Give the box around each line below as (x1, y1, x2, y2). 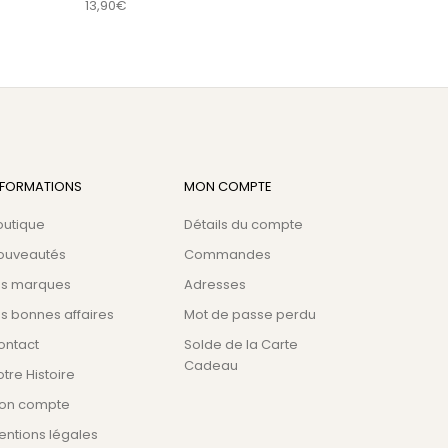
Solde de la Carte (183, 335, 298, 355)
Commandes (183, 245, 271, 265)
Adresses (183, 275, 246, 295)
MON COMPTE (183, 177, 272, 197)
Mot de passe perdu (183, 305, 316, 325)
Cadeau (183, 356, 238, 376)
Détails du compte (183, 215, 303, 235)
